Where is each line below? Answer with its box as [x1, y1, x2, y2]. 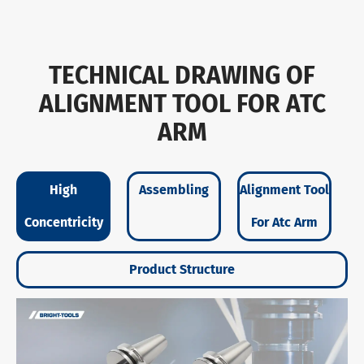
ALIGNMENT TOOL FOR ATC [38, 89, 326, 119]
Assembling [139, 182, 209, 197]
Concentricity [24, 214, 103, 230]
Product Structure [129, 262, 235, 277]
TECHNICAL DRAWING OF [49, 61, 315, 90]
